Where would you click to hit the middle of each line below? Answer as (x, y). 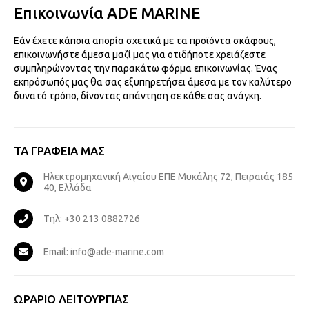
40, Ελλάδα (68, 187)
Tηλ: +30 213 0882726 (92, 218)
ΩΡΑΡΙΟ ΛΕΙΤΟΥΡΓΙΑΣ (71, 299)
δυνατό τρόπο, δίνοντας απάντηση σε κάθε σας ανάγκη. (138, 96)
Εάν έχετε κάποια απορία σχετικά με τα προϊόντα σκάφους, (145, 40)
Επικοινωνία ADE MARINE (107, 12)
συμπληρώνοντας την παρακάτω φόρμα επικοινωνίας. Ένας (146, 68)
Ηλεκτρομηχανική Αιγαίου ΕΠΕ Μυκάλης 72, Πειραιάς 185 (168, 176)
